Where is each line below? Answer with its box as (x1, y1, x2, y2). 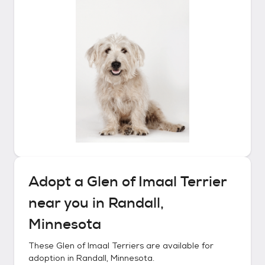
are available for (144, 240, 214, 251)
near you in (28, 193, 108, 212)
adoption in (28, 253, 76, 263)
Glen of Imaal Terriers (56, 240, 144, 251)
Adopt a (28, 172, 87, 191)
